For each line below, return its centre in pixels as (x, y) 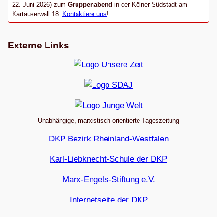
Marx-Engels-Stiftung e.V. (108, 180)
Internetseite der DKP (108, 200)
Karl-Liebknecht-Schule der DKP (108, 159)
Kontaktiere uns (85, 14)
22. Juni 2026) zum (40, 5)
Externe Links (39, 46)
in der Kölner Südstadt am (150, 5)
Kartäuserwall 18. (37, 14)
